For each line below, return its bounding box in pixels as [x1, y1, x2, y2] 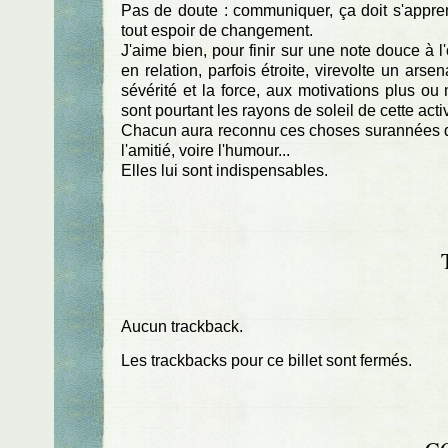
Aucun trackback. [120, 318, 243, 336]
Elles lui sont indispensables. [120, 161, 328, 179]
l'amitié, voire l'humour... [120, 141, 290, 159]
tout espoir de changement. [120, 21, 313, 39]
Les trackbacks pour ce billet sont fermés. [120, 351, 412, 369]
